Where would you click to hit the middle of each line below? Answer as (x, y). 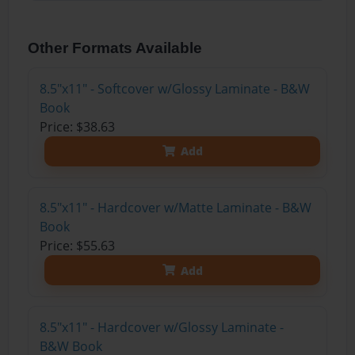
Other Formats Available (115, 48)
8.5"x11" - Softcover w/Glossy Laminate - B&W (174, 88)
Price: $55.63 (77, 246)
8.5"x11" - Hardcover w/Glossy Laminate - (161, 327)
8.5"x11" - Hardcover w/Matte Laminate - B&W (175, 208)
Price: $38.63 (77, 126)
